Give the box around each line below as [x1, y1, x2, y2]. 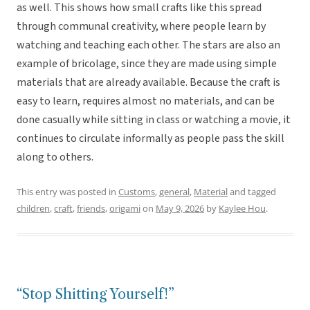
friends [77, 202, 105, 215]
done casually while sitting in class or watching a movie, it [17, 112, 291, 128]
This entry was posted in [17, 185, 118, 199]
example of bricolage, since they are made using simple [17, 56, 277, 72]
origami [109, 202, 140, 215]
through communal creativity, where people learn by [17, 19, 266, 35]
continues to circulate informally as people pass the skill [17, 131, 284, 147]
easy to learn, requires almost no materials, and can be [17, 93, 275, 109]
